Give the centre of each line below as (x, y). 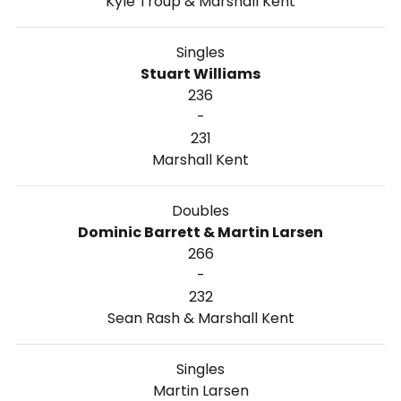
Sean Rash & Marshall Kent (200, 318)
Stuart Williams (200, 73)
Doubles (200, 210)
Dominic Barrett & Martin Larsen (200, 232)
